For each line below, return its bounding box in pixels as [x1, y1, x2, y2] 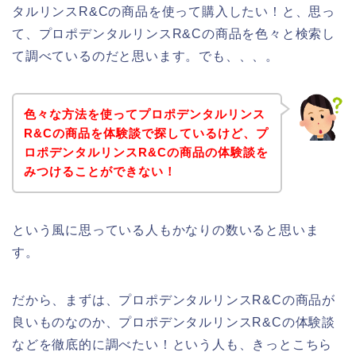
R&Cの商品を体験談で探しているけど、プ [23, 126, 269, 140]
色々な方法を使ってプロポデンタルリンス [23, 106, 265, 121]
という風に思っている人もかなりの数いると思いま [12, 222, 319, 237]
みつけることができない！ [23, 164, 176, 178]
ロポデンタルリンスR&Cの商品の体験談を [23, 145, 269, 159]
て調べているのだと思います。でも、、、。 [12, 49, 279, 64]
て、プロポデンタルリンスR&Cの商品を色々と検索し [12, 27, 335, 41]
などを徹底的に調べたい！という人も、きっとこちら [12, 337, 333, 351]
